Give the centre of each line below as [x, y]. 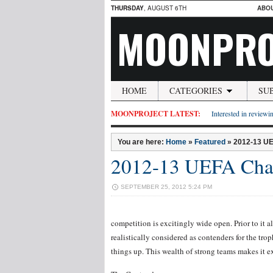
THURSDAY [127, 8]
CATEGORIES [196, 90]
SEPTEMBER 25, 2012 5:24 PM [166, 187]
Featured [210, 142]
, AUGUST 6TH [165, 8]
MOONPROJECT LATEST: [156, 114]
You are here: [142, 142]
